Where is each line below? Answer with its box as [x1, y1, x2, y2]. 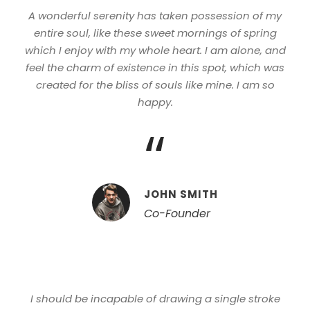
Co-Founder [144, 206, 210, 221]
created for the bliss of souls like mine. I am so [35, 77, 275, 92]
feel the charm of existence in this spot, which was [26, 60, 284, 75]
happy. [137, 95, 173, 109]
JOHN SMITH [144, 187, 218, 201]
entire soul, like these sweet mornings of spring [33, 26, 277, 40]
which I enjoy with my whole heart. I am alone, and [24, 43, 286, 57]
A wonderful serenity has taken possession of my [28, 8, 282, 23]
